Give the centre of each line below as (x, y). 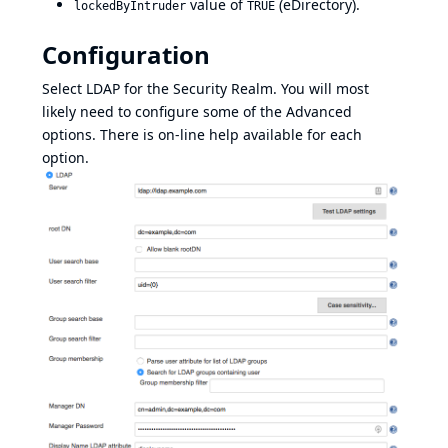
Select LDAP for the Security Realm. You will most (205, 89)
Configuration (126, 55)
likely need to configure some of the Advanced (197, 112)
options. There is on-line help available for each (202, 135)
